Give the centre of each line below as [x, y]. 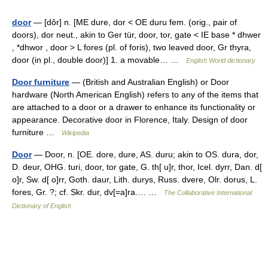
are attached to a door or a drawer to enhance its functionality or [134, 107]
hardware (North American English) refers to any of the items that [135, 95]
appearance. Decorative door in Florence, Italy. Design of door [130, 120]
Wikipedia [75, 133]
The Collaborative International [208, 193]
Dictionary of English [42, 206]
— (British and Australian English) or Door [149, 82]
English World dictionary [221, 60]
